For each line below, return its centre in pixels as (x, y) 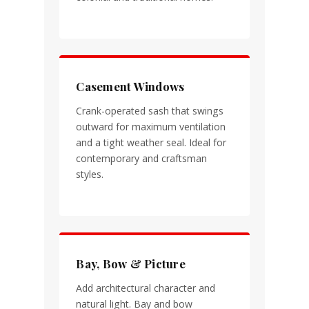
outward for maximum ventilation (151, 127)
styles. (90, 174)
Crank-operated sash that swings (150, 111)
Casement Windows (130, 86)
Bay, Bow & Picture (131, 264)
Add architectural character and (146, 288)
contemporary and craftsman (142, 158)
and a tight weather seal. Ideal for (151, 142)
